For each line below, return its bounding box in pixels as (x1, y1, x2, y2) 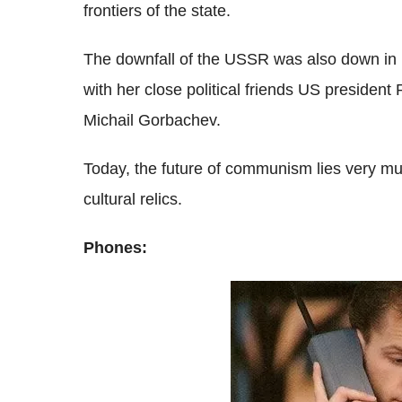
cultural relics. (83, 190, 182, 208)
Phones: (83, 239, 147, 257)
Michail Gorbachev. (83, 111, 221, 129)
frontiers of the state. (83, 2, 231, 20)
